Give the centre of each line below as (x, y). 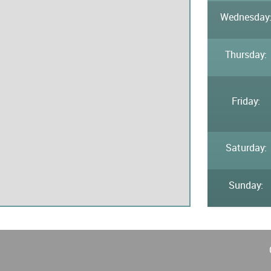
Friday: (246, 101)
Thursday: (246, 54)
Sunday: (246, 185)
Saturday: (246, 148)
